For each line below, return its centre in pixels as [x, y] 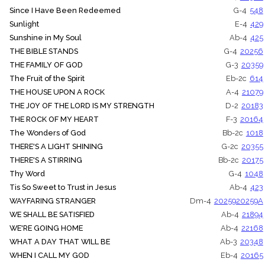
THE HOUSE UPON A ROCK [57, 92]
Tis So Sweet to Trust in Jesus [63, 188]
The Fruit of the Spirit [47, 79]
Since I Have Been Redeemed [65, 11]
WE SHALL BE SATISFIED [52, 215]
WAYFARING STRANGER [53, 201]
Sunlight [24, 24]
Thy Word [27, 174]
